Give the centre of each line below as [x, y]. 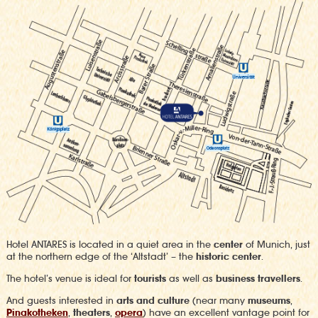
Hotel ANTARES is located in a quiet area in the [110, 244]
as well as [191, 278]
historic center [228, 256]
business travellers [258, 278]
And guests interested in [61, 300]
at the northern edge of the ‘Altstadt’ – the [101, 256]
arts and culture [153, 300]
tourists [150, 278]
